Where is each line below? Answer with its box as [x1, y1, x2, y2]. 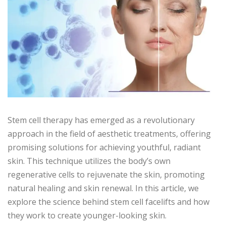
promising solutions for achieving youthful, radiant [8, 142, 201, 153]
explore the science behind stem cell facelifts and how [8, 196, 209, 208]
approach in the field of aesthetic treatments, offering [8, 128, 211, 140]
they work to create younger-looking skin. [8, 210, 166, 221]
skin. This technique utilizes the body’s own [8, 155, 171, 167]
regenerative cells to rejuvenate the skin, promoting [8, 169, 205, 181]
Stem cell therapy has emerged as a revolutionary [8, 115, 195, 126]
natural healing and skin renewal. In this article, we [8, 183, 199, 194]
